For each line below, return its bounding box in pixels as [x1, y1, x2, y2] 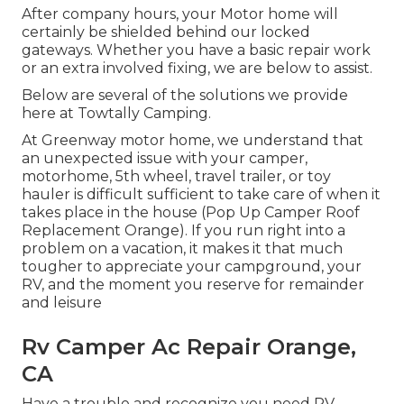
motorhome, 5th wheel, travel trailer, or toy [22, 168, 331, 186]
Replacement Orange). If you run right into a [22, 222, 345, 240]
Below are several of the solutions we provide [22, 87, 348, 105]
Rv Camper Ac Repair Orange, [22, 334, 356, 361]
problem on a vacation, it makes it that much [22, 240, 343, 258]
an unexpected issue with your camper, [22, 150, 308, 168]
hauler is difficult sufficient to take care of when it [22, 186, 381, 204]
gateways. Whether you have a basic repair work [22, 41, 371, 60]
